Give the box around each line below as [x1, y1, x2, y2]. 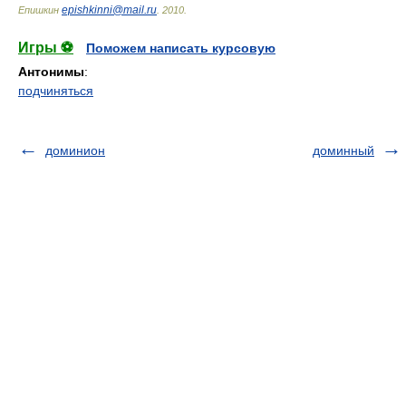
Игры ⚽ [18, 40, 73, 55]
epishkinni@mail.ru [62, 4, 157, 16]
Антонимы [18, 64, 84, 79]
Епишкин [18, 5, 62, 15]
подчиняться [18, 83, 93, 98]
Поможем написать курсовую [86, 41, 275, 55]
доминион [45, 143, 105, 158]
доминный [313, 143, 374, 158]
